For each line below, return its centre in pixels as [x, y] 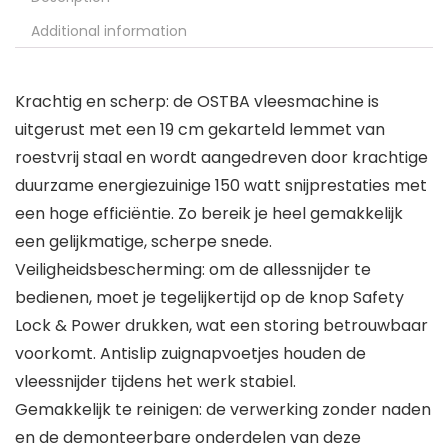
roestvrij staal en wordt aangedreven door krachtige [221, 158]
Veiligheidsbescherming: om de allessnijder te [193, 270]
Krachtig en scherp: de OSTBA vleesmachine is [197, 102]
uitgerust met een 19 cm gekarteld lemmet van [200, 130]
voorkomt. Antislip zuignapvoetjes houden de [190, 354]
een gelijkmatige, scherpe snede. [143, 242]
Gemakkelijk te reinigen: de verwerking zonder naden [223, 410]
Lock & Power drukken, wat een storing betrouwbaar [221, 326]
